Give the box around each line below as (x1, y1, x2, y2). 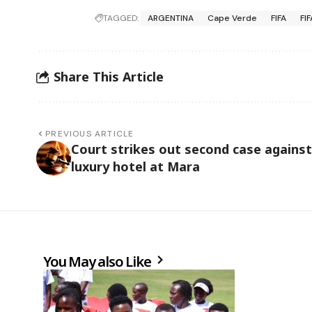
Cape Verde (208, 13, 258, 24)
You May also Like (43, 252, 154, 272)
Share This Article (54, 68, 164, 85)
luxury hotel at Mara (71, 158, 200, 175)
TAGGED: (103, 13, 139, 24)
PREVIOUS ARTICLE (45, 128, 134, 140)
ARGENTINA (148, 13, 194, 24)
